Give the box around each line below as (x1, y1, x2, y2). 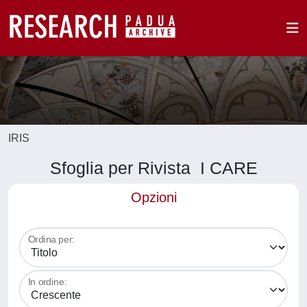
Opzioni (130, 190, 177, 205)
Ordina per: (28, 234, 75, 245)
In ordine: (28, 277, 67, 287)
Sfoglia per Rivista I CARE (49, 158, 258, 177)
